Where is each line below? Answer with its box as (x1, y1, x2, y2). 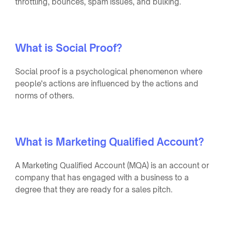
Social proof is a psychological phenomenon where (15, 66, 202, 76)
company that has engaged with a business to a (15, 172, 189, 182)
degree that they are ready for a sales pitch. (15, 184, 173, 194)
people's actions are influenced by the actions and (15, 78, 198, 88)
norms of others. (15, 90, 74, 100)
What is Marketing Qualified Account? (15, 135, 204, 148)
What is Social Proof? (15, 41, 122, 54)
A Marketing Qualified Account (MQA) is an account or (15, 160, 209, 170)
